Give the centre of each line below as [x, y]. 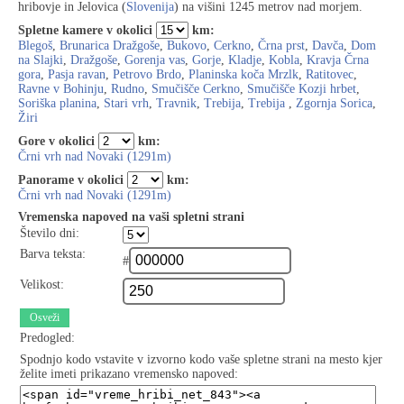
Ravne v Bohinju [61, 89]
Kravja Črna [338, 60]
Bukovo [187, 46]
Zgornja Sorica [334, 103]
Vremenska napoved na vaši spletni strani [131, 217]
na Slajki [41, 60]
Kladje [245, 60]
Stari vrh [126, 103]
